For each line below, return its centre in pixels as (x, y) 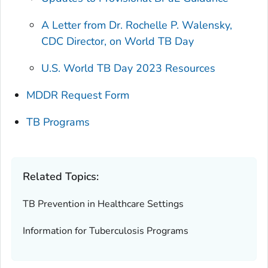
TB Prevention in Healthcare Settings (103, 204)
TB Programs (58, 122)
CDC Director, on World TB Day (120, 41)
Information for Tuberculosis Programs (106, 231)
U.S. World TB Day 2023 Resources (129, 68)
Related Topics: (61, 176)
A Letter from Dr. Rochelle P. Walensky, (137, 25)
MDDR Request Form (78, 95)
